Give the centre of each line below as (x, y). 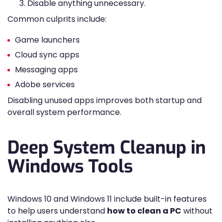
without (197, 211)
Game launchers (47, 40)
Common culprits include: (57, 19)
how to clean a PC (144, 211)
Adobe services (45, 84)
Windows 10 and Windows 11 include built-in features (107, 199)
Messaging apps (46, 70)
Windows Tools (70, 166)
